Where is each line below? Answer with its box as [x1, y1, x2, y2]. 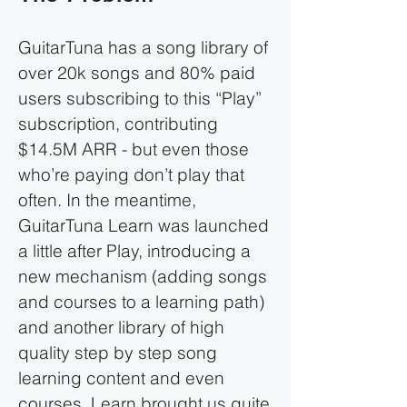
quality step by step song [18, 342, 217, 363]
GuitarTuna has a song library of [18, 36, 268, 58]
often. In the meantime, [18, 189, 196, 211]
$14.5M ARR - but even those [18, 138, 249, 160]
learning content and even [18, 367, 224, 389]
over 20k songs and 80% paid [18, 62, 255, 84]
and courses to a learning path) [18, 291, 264, 313]
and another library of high [18, 316, 224, 338]
